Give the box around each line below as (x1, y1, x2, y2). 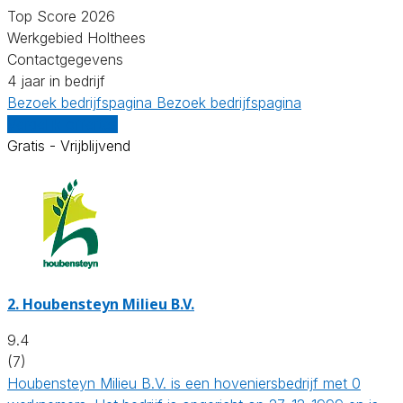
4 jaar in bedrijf (7, 71, 105, 90)
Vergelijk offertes (7, 114, 118, 133)
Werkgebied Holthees (7, 28, 146, 47)
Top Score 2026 (7, 6, 115, 25)
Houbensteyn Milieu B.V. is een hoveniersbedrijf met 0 (7, 373, 361, 392)
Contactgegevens (7, 49, 123, 68)
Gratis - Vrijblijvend (7, 136, 130, 155)
